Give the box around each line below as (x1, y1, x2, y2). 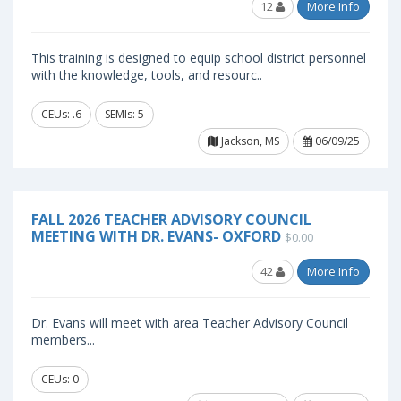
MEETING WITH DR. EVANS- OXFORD (31, 226, 281, 246)
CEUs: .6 (41, 107, 81, 122)
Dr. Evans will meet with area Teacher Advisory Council (31, 314, 348, 331)
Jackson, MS (218, 133, 279, 149)
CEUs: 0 (41, 371, 79, 387)
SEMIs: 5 (105, 107, 144, 122)
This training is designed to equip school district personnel (31, 49, 366, 66)
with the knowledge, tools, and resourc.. (31, 66, 262, 83)
